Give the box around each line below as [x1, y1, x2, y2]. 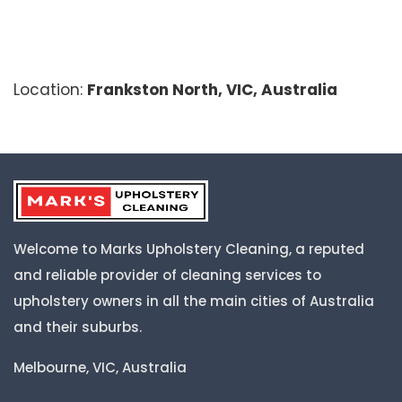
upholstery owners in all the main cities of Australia [13, 292, 374, 311]
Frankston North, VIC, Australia [87, 79, 337, 101]
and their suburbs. [13, 318, 142, 337]
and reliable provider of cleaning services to [13, 266, 321, 285]
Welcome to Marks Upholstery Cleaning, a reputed [13, 240, 364, 259]
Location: [13, 79, 87, 101]
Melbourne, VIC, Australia [13, 358, 187, 378]
